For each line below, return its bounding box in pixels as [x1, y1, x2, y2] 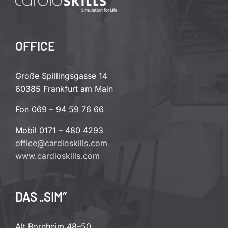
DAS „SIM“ [15, 189, 67, 205]
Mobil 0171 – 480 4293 [15, 125, 103, 136]
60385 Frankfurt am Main [15, 83, 113, 94]
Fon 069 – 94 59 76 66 [15, 104, 104, 115]
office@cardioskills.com [15, 138, 107, 149]
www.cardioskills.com [15, 151, 100, 161]
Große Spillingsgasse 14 [15, 71, 107, 81]
